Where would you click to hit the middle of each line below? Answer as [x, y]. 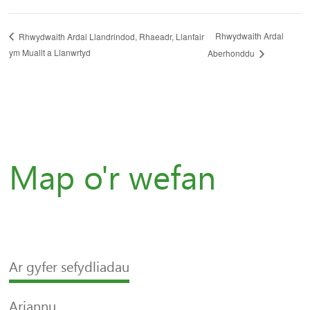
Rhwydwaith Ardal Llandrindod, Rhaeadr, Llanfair [111, 36]
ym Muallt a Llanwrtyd [50, 52]
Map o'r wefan [113, 178]
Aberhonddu [232, 53]
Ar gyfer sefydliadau [70, 267]
